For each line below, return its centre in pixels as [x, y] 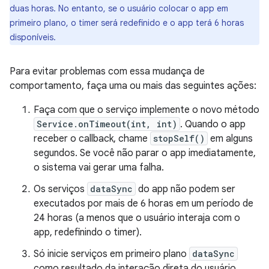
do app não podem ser [186, 189]
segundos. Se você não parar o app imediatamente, [145, 153]
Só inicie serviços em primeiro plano [111, 254]
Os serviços [60, 189]
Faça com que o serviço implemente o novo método [147, 110]
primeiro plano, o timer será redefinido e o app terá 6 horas [127, 23]
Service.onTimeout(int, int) [107, 124]
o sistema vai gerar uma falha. [99, 168]
